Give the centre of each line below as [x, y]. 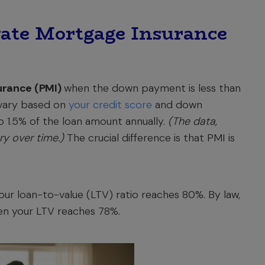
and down [177, 105]
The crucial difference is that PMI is [149, 138]
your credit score [110, 105]
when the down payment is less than [151, 88]
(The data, [193, 121]
